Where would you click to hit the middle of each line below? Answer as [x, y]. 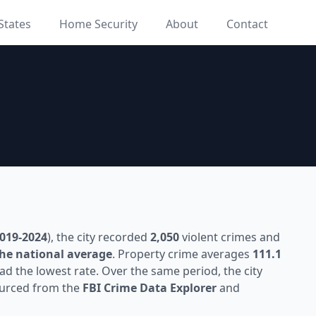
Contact [247, 24]
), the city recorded [99, 237]
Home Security [98, 24]
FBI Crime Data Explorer [150, 288]
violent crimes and [230, 237]
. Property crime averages [182, 254]
